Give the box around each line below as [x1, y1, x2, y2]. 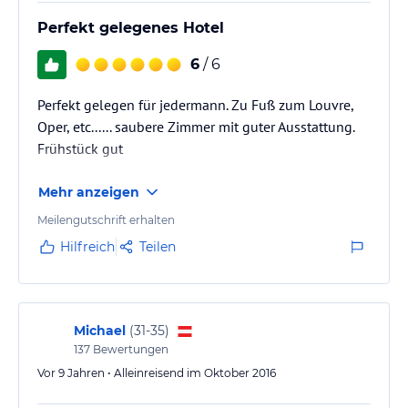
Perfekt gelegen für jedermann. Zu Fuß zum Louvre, [37, 95, 353, 114]
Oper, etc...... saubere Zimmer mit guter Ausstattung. [37, 117, 354, 136]
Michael [74, 321, 126, 339]
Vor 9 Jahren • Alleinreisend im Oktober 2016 [37, 365, 276, 380]
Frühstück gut [37, 138, 123, 158]
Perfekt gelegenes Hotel [37, 18, 224, 36]
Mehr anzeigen [38, 183, 139, 200]
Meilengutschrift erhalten [37, 212, 175, 227]
